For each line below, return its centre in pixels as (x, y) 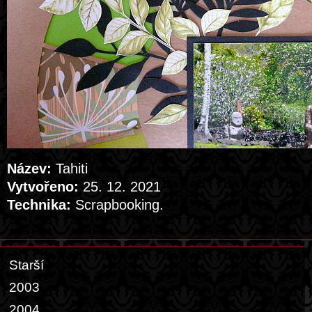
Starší (26, 265)
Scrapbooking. (117, 205)
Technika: (39, 205)
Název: (29, 169)
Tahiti (70, 169)
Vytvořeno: (43, 187)
